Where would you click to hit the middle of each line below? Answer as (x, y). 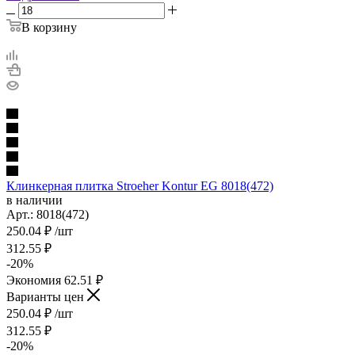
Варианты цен (45, 296)
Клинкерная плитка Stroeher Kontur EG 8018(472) (140, 185)
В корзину (49, 27)
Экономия (35, 280)
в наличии (34, 200)
